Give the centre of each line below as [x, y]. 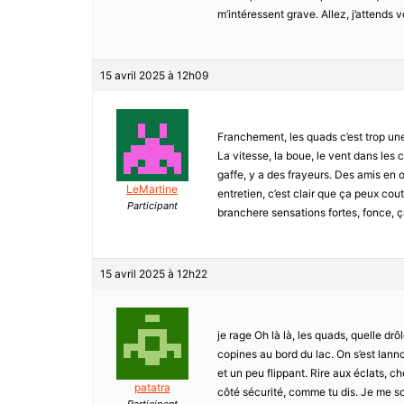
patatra [152, 388]
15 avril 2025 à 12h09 [154, 76]
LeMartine [152, 189]
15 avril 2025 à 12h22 [154, 274]
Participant [152, 206]
